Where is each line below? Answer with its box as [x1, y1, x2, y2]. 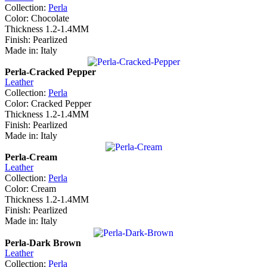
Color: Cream [5, 184, 56, 194]
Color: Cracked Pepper [5, 98, 91, 108]
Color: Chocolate [5, 13, 69, 23]
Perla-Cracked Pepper [5, 66, 96, 77]
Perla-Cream [5, 152, 57, 163]
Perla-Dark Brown [5, 237, 81, 248]
